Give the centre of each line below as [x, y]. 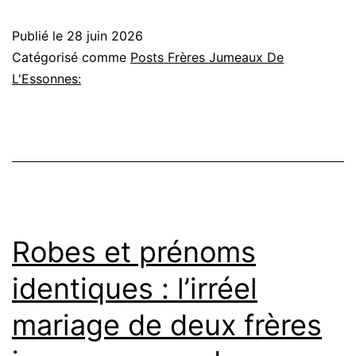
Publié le [39, 35]
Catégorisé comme [71, 57]
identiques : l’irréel [135, 288]
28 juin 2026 [105, 35]
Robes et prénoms [134, 252]
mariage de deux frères [167, 325]
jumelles [319, 79]
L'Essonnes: [46, 78]
